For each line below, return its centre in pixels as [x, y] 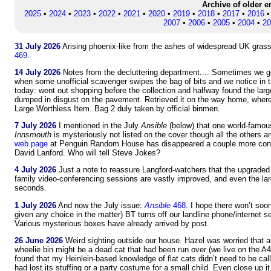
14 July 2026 [38, 72]
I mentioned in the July [99, 126]
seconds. [31, 188]
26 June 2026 [39, 241]
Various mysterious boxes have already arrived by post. [112, 223]
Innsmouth [33, 135]
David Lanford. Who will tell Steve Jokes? [87, 153]
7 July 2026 [35, 126]
